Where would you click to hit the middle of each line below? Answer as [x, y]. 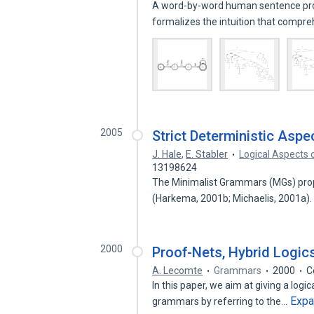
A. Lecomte [178, 271]
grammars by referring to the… [221, 301]
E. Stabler [207, 154]
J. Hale [167, 154]
